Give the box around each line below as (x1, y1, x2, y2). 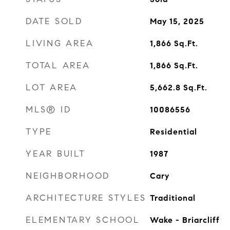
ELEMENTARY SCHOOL (26, 215, 140, 225)
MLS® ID (26, 104, 71, 115)
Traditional (149, 193, 196, 203)
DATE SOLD (26, 16, 83, 27)
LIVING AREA (26, 38, 94, 49)
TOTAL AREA (26, 60, 90, 71)
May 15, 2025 (149, 16, 204, 26)
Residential (149, 127, 197, 137)
